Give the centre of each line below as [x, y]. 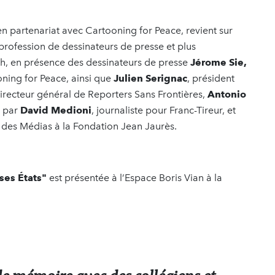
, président [211, 78]
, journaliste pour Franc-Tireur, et [164, 110]
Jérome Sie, [219, 62]
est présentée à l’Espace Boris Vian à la [134, 177]
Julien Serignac [150, 78]
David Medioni [56, 110]
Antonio [227, 94]
